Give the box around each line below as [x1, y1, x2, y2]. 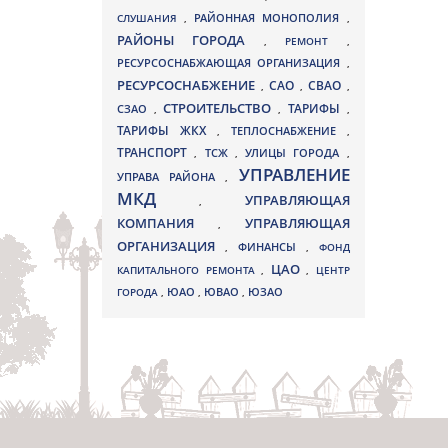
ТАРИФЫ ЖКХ [117, 122, 217, 139]
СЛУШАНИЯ [117, 11, 185, 25]
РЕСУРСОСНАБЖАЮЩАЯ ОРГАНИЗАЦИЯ [117, 56, 347, 70]
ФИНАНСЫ [237, 240, 306, 254]
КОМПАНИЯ [117, 214, 218, 232]
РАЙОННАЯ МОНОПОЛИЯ [194, 11, 347, 25]
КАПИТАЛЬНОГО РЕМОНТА [117, 263, 261, 277]
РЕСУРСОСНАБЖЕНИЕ [117, 76, 261, 94]
